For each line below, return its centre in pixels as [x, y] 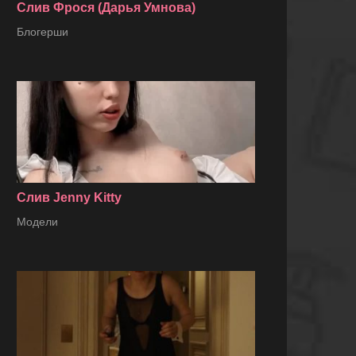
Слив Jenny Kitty [69, 197]
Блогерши [43, 32]
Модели [37, 221]
